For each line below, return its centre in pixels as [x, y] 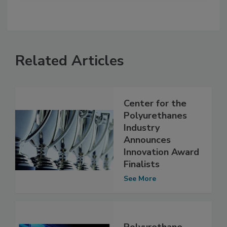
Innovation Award [161, 152]
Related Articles [70, 61]
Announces [147, 140]
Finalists [142, 164]
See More [140, 178]
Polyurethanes [155, 115]
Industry [142, 127]
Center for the [155, 103]
